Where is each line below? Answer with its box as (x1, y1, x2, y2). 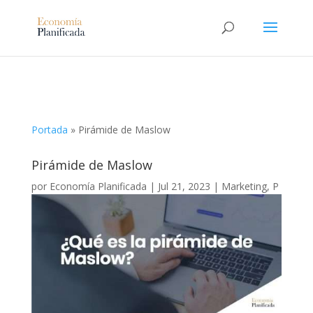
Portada (31, 123, 68, 136)
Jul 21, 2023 (157, 180, 210, 193)
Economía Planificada (49, 180, 147, 193)
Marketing (221, 180, 267, 193)
